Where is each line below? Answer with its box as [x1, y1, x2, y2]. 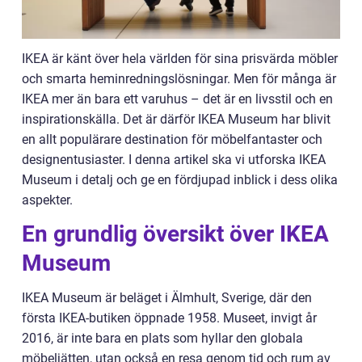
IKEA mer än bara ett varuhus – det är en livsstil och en [22, 91, 333, 107]
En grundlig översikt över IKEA [22, 221, 329, 248]
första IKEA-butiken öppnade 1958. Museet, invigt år [22, 310, 317, 326]
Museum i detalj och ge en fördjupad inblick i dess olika [22, 172, 338, 188]
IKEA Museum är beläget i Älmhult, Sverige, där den [22, 290, 312, 306]
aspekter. [22, 192, 73, 208]
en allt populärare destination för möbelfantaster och [22, 132, 322, 148]
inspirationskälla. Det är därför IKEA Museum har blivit [22, 112, 330, 128]
